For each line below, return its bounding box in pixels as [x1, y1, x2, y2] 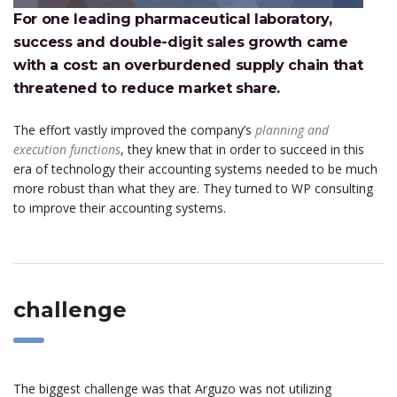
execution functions [13, 141, 121, 159]
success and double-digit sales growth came [13, 34, 348, 51]
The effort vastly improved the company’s [13, 121, 255, 139]
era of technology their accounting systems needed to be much [13, 160, 378, 178]
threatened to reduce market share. [13, 80, 281, 97]
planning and [255, 121, 329, 139]
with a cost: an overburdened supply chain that [13, 57, 363, 74]
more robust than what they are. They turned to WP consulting [13, 180, 373, 198]
